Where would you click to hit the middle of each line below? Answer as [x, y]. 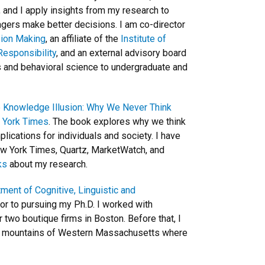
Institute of [143, 38]
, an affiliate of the [83, 38]
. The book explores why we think [117, 121]
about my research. [47, 164]
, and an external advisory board [121, 53]
